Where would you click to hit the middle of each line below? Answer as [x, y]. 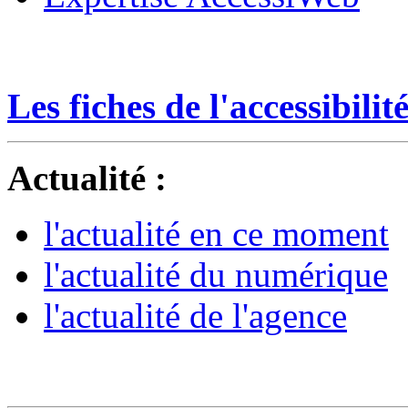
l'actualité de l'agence [195, 315]
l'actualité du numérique [216, 274]
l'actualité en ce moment [216, 233]
